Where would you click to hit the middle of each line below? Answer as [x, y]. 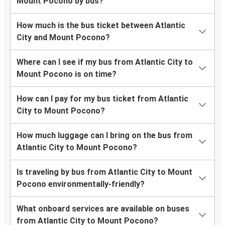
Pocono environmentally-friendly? [81, 184]
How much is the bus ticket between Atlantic [101, 26]
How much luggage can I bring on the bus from [104, 136]
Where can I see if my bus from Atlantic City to [105, 62]
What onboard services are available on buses [103, 209]
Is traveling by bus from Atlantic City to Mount [104, 172]
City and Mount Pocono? [63, 38]
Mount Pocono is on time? [67, 74]
